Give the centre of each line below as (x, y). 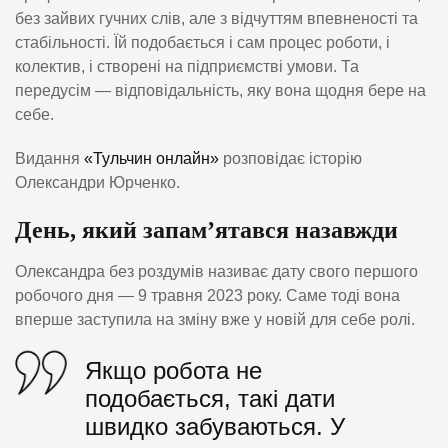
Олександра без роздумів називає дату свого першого (216, 271)
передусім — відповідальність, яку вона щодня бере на (220, 91)
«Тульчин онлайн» (151, 159)
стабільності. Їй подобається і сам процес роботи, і (202, 43)
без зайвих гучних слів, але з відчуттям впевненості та (216, 19)
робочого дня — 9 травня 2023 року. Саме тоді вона (207, 295)
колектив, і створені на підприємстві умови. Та (187, 67)
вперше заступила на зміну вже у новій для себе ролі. (215, 319)
